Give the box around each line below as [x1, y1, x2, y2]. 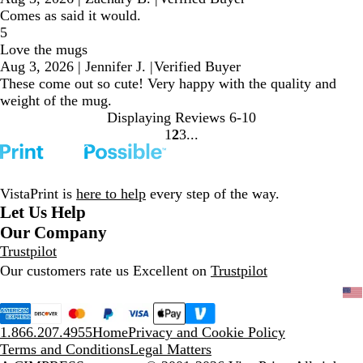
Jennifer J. [85, 58, 146, 75]
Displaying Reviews [107, 109, 225, 126]
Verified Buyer [154, 58, 241, 75]
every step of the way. [146, 186, 280, 203]
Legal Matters [130, 341, 211, 358]
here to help [76, 186, 146, 203]
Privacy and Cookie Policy [128, 324, 285, 341]
